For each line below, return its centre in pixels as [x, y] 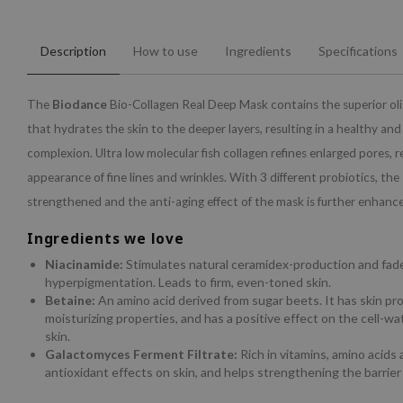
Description [73, 51]
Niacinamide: [85, 264]
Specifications [358, 51]
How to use [166, 51]
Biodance [80, 105]
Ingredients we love [106, 239]
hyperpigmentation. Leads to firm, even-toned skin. [188, 282]
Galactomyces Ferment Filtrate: [143, 354]
